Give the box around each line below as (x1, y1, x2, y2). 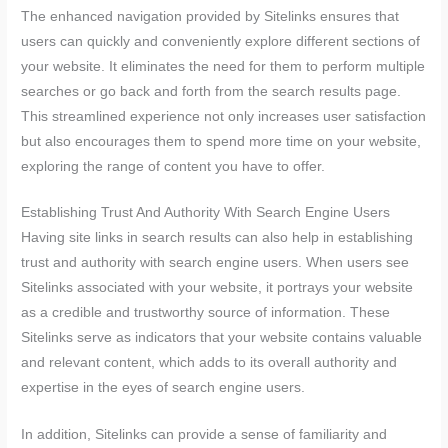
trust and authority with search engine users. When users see (21, 255, 410, 271)
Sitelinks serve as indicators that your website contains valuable (21, 330, 423, 346)
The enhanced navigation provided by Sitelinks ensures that (21, 8, 400, 24)
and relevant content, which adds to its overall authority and (21, 355, 398, 371)
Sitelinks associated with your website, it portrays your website (21, 280, 414, 296)
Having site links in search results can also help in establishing (21, 230, 414, 246)
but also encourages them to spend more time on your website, (21, 133, 422, 149)
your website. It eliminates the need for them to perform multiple (21, 58, 426, 74)
